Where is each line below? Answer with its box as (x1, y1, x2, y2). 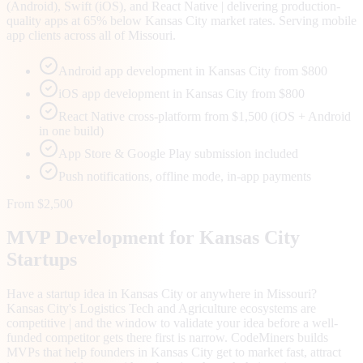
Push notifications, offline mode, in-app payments (58, 169, 311, 183)
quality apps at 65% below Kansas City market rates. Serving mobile (6, 13, 357, 28)
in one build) (39, 123, 104, 138)
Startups (6, 249, 77, 271)
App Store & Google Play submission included (58, 146, 298, 160)
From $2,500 (6, 196, 73, 211)
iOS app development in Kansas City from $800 (58, 86, 305, 100)
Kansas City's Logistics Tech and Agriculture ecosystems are (6, 301, 316, 316)
